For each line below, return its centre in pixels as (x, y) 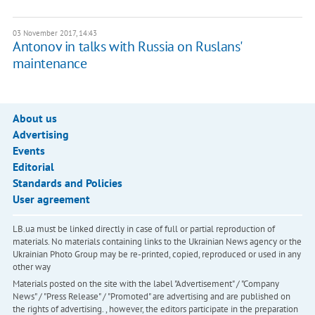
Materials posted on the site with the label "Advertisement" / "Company (146, 283)
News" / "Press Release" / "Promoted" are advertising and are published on (151, 296)
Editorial (33, 166)
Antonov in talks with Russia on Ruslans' (127, 46)
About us (34, 118)
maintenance (50, 63)
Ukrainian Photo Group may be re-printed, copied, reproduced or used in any (156, 254)
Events (28, 150)
